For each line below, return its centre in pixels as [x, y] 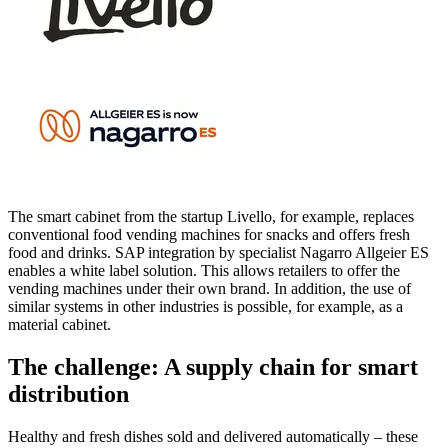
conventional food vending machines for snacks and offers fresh [209, 234]
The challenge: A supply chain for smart [213, 366]
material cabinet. [59, 324]
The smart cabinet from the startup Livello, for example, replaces [211, 216]
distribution [68, 393]
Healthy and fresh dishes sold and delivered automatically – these [213, 436]
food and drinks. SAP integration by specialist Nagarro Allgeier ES [218, 252]
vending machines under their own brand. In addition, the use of [209, 288]
